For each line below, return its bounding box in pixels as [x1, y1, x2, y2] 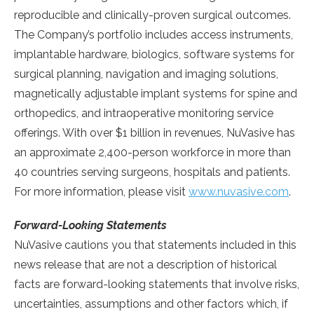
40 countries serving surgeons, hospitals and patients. [14, 165, 290, 179]
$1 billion [116, 126, 161, 140]
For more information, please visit [14, 185, 189, 199]
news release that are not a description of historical [14, 258, 277, 272]
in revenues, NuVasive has [161, 126, 295, 140]
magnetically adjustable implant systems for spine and [14, 87, 297, 101]
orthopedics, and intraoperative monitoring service [14, 107, 273, 121]
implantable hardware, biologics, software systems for [14, 48, 294, 62]
